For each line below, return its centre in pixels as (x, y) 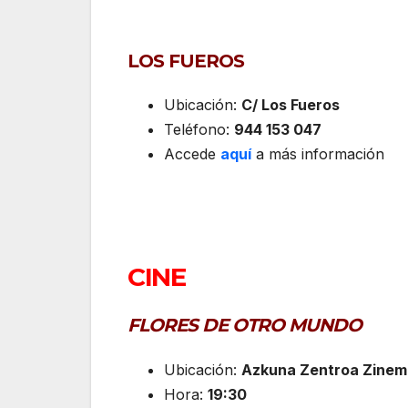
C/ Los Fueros (291, 104)
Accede (192, 153)
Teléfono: (199, 129)
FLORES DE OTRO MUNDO (245, 326)
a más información (320, 153)
